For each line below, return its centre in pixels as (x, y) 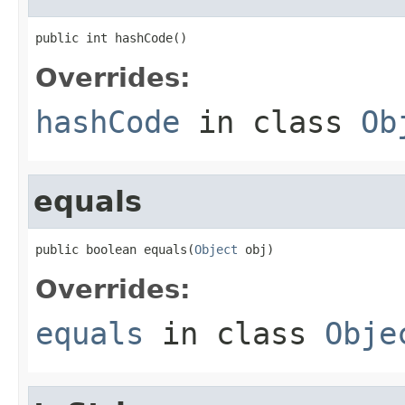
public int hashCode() (111, 38)
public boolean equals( (115, 249)
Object (216, 249)
